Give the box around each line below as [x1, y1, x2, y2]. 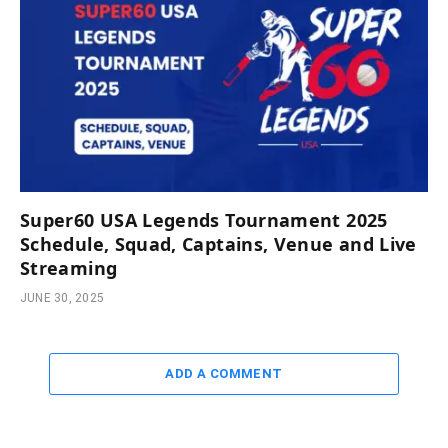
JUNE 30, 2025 [20, 290, 105, 305]
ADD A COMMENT [165, 365, 283, 381]
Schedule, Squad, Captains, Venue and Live [20, 231, 417, 256]
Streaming [20, 255, 118, 280]
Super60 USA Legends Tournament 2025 [20, 207, 388, 232]
